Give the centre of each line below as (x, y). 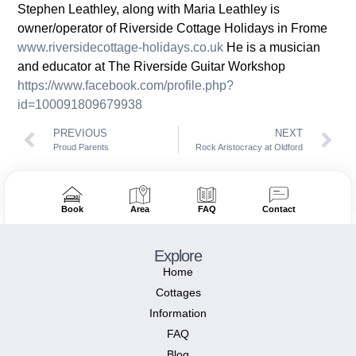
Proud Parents (81, 147)
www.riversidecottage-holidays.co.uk (121, 47)
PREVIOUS (81, 133)
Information (178, 313)
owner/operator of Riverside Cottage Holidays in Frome (173, 28)
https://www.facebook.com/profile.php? (126, 85)
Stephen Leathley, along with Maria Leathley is (149, 9)
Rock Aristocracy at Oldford (249, 147)
